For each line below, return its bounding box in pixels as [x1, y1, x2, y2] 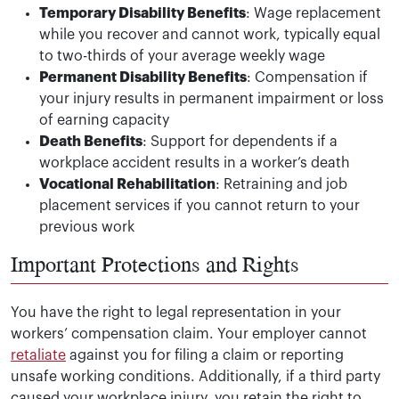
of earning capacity [39, 112, 169, 127]
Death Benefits [39, 134, 142, 149]
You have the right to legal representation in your [11, 305, 341, 320]
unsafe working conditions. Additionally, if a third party [11, 369, 380, 384]
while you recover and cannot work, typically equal [39, 27, 380, 42]
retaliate [11, 347, 66, 362]
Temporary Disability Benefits [39, 5, 246, 20]
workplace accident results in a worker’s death [39, 155, 350, 170]
